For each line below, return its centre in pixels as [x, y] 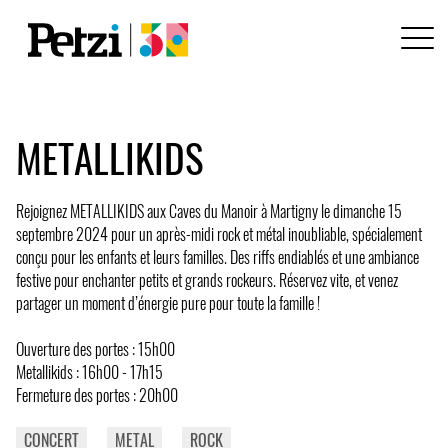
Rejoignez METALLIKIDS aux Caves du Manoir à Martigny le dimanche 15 [209, 210]
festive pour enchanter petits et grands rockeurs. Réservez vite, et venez [207, 279]
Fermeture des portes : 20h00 [97, 394]
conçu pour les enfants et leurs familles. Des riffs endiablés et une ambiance [217, 256]
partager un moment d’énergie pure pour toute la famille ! [168, 302]
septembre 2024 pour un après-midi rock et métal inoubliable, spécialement [219, 233]
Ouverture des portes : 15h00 [95, 348]
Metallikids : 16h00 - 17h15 [89, 371]
